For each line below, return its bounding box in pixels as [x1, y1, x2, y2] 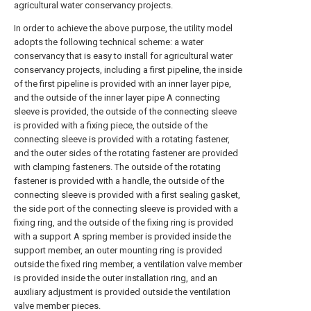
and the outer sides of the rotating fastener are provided [14, 148, 238, 158]
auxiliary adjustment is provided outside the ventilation [14, 287, 230, 297]
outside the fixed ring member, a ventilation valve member [14, 259, 242, 269]
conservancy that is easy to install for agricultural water [14, 51, 233, 61]
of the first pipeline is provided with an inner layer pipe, [14, 78, 231, 89]
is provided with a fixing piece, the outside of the [14, 120, 208, 131]
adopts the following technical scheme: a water [14, 37, 203, 47]
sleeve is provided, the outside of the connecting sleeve [14, 106, 237, 117]
